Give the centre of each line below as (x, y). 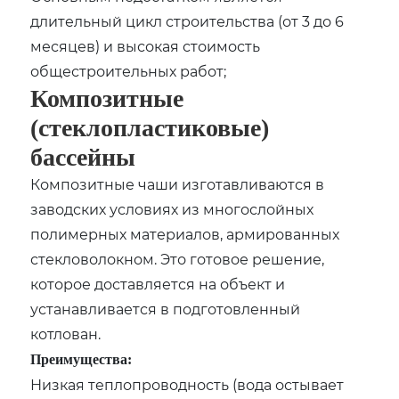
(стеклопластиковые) (150, 127)
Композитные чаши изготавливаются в (178, 183)
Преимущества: (81, 359)
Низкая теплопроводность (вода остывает (187, 384)
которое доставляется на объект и (158, 283)
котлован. (66, 333)
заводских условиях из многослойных (172, 208)
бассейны (83, 157)
